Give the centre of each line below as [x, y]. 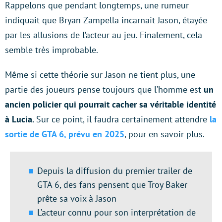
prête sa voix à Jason [77, 199]
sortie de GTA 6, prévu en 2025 [65, 134]
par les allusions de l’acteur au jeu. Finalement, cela [104, 35]
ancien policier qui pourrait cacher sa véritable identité [111, 105]
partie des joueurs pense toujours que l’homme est [104, 90]
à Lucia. [21, 119]
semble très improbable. [52, 50]
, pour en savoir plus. [165, 134]
